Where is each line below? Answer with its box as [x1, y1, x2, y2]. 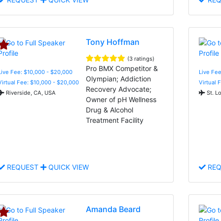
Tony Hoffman [86, 37, 140, 47]
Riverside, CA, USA [4, 89, 56, 96]
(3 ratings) [127, 55, 155, 62]
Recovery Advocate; [86, 84, 152, 93]
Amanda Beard [86, 204, 141, 214]
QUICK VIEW [46, 162, 89, 171]
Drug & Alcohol [86, 105, 134, 114]
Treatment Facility [86, 115, 144, 124]
